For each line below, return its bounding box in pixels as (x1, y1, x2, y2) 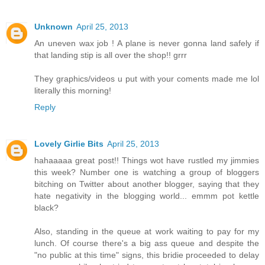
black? (34, 203, 59, 213)
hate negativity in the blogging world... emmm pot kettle (34, 191, 259, 201)
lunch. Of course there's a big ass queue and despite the (34, 238, 259, 248)
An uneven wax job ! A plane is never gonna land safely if (34, 38, 259, 49)
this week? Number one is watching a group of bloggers (34, 167, 259, 177)
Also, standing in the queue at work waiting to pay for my (34, 227, 259, 237)
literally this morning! (34, 86, 111, 96)
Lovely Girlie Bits (34, 139, 104, 149)
